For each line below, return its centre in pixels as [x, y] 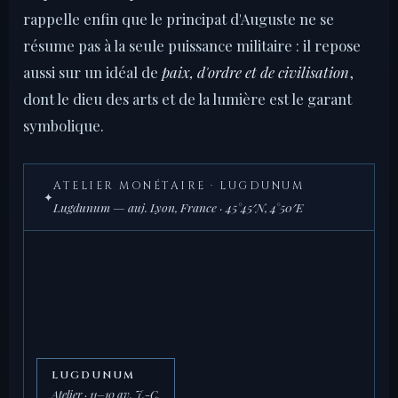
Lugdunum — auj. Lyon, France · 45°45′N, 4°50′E [178, 207]
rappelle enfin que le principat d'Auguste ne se [179, 19]
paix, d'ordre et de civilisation [255, 72]
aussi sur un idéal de [92, 72]
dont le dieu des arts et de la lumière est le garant [187, 99]
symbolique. [64, 126]
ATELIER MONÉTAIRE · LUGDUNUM [179, 187]
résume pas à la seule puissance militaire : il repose [192, 46]
